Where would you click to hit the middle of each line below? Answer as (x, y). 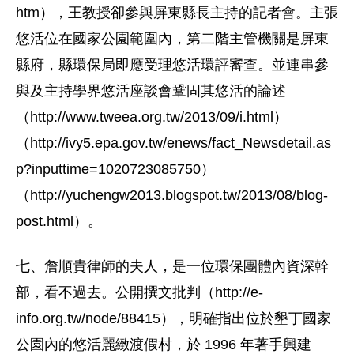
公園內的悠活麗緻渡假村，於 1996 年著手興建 (164, 345)
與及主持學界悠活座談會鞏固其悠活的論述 (151, 91)
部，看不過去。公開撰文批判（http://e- (139, 292)
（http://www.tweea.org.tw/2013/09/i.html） (152, 117)
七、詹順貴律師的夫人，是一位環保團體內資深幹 (172, 266)
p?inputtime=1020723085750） (115, 169)
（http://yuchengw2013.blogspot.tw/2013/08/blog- (172, 195)
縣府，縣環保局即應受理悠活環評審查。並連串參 (172, 65)
